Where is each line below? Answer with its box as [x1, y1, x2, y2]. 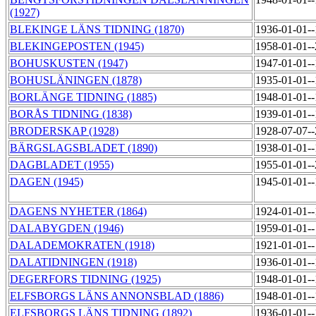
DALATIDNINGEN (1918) [10, 256, 137, 269]
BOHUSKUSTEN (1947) [10, 57, 128, 70]
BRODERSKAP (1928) [10, 125, 119, 138]
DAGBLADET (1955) [10, 159, 114, 171]
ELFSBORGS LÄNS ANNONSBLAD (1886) [10, 290, 224, 303]
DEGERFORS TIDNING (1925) [10, 273, 161, 286]
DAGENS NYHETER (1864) [10, 205, 147, 218]
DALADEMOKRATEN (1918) [10, 239, 154, 252]
